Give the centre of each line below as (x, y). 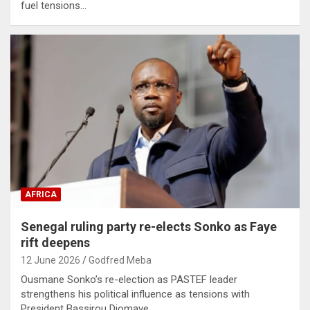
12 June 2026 (51, 260)
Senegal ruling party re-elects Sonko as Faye (149, 226)
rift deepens (55, 242)
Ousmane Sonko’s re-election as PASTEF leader (129, 279)
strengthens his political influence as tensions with (135, 294)
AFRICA (41, 194)
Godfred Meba (120, 260)
